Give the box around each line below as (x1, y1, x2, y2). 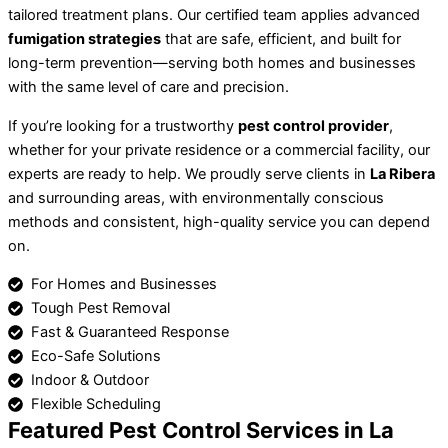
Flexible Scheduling (31, 395, 162, 414)
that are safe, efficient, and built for (161, 30, 401, 49)
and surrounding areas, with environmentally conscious (8, 188, 384, 207)
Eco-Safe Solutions (31, 347, 162, 366)
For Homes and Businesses (31, 275, 218, 294)
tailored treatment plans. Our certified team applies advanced (8, 6, 420, 25)
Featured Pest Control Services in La (8, 417, 394, 444)
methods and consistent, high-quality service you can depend (8, 212, 430, 231)
